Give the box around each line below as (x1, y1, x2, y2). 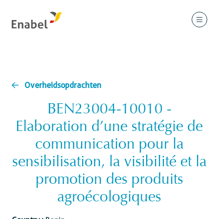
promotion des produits (35, 173, 183, 188)
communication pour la (35, 138, 184, 153)
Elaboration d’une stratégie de (16, 120, 203, 135)
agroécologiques (57, 191, 162, 205)
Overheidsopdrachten (24, 81, 101, 90)
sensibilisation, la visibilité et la (12, 155, 207, 170)
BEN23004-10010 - (47, 103, 172, 117)
